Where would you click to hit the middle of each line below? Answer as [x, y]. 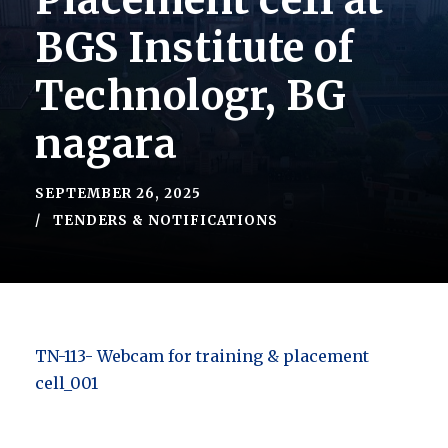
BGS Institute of [194, 48]
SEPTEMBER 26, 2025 [118, 194]
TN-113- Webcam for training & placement [202, 356]
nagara [106, 144]
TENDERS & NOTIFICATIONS [165, 221]
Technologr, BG [190, 96]
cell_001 [66, 383]
